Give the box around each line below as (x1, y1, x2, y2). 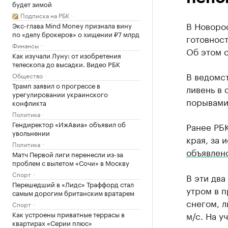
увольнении (12, 127, 50, 137)
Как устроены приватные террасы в (12, 209, 125, 219)
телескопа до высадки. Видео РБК (12, 59, 120, 69)
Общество (12, 70, 43, 80)
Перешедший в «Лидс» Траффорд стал (12, 179, 134, 189)
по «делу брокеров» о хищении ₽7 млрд (12, 28, 139, 39)
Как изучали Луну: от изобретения (12, 50, 121, 60)
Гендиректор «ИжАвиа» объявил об (12, 119, 126, 129)
